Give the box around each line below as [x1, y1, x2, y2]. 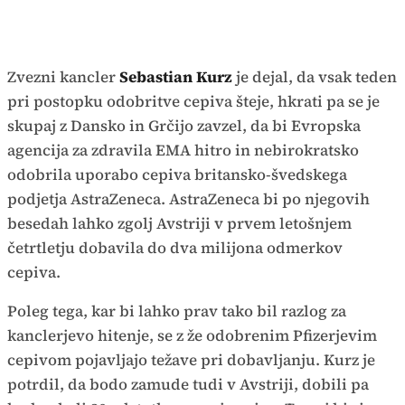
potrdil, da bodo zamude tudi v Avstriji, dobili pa [7, 373, 369, 395]
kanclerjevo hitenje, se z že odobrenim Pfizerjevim [7, 325, 377, 346]
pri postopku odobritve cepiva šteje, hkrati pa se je [7, 90, 380, 112]
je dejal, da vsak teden [232, 66, 397, 88]
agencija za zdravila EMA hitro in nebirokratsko [7, 139, 359, 161]
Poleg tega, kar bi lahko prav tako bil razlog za [7, 300, 346, 322]
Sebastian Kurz [119, 66, 232, 88]
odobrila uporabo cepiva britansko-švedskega [7, 164, 347, 185]
